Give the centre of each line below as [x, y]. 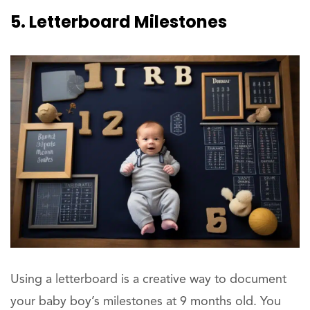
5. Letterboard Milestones [119, 21]
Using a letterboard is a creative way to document [148, 280]
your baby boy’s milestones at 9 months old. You [146, 302]
